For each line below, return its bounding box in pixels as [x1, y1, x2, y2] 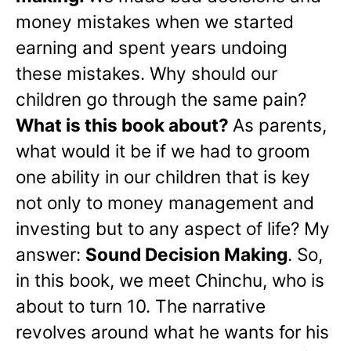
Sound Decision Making [85, 244, 288, 266]
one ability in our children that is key [16, 166, 310, 188]
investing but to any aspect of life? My [16, 218, 330, 240]
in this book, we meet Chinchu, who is [16, 270, 324, 291]
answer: [16, 244, 85, 266]
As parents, [233, 114, 327, 136]
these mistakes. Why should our [16, 63, 277, 85]
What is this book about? [16, 114, 233, 136]
